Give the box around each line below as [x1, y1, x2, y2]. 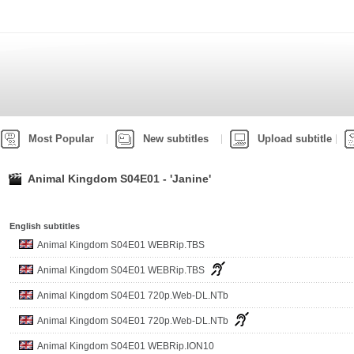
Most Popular [28, 133, 94, 145]
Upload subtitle [258, 133, 332, 145]
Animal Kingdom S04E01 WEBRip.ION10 [37, 341, 214, 352]
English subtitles [9, 221, 80, 231]
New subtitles [143, 133, 209, 145]
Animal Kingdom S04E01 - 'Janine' [28, 172, 211, 185]
